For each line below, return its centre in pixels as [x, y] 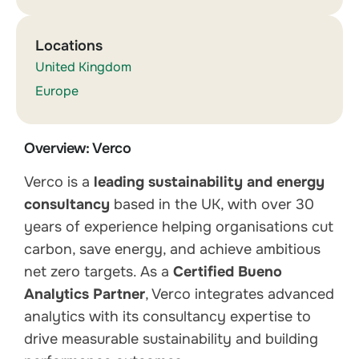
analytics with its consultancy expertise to [167, 317]
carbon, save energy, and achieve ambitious [172, 250]
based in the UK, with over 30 [212, 205]
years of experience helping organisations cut [179, 227]
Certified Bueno [228, 272]
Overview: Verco [78, 149]
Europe [57, 91]
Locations [69, 46]
